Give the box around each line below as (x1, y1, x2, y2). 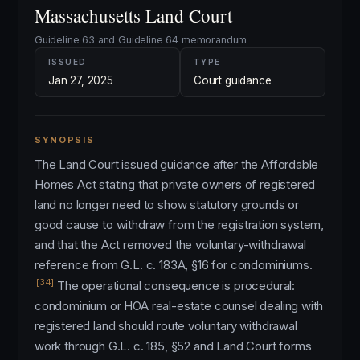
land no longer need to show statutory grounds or (35, 197, 299, 212)
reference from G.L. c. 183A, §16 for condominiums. (35, 257, 313, 272)
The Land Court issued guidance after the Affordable (35, 157, 319, 172)
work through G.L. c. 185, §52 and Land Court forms (35, 338, 312, 354)
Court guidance (194, 74, 272, 87)
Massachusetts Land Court (35, 3, 232, 27)
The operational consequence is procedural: (54, 278, 296, 293)
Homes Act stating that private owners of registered (35, 177, 316, 192)
